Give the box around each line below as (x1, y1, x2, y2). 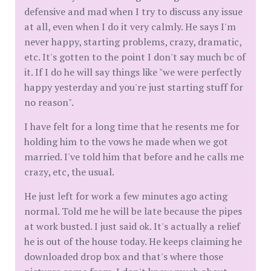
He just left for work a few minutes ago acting (24, 189, 227, 203)
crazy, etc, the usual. (24, 165, 114, 178)
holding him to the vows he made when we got (24, 135, 228, 148)
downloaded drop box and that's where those (24, 250, 223, 263)
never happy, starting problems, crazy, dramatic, (24, 35, 241, 48)
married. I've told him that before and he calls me (24, 150, 244, 163)
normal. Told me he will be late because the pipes (24, 204, 242, 218)
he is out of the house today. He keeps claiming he (24, 235, 242, 248)
